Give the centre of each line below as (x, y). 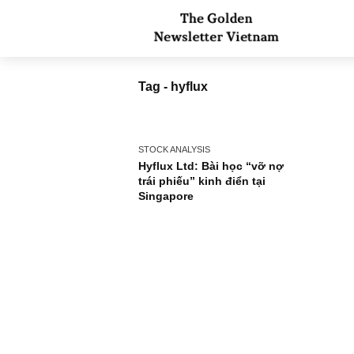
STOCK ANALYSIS (194, 166)
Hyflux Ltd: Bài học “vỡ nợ (235, 184)
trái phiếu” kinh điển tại (224, 201)
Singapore (185, 217)
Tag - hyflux (192, 96)
